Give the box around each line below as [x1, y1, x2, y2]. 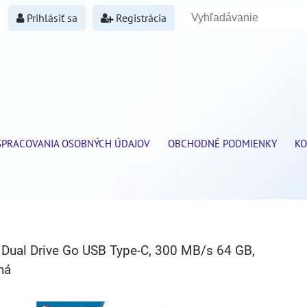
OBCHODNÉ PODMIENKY [167, 136, 277, 150]
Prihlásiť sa [24, 11, 77, 25]
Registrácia [113, 11, 167, 25]
